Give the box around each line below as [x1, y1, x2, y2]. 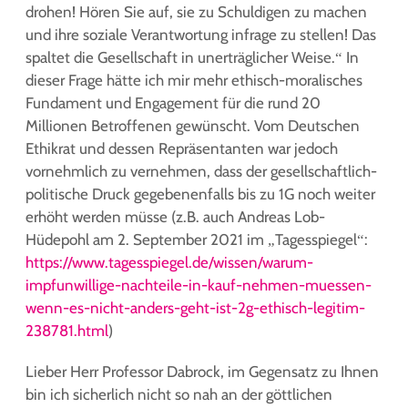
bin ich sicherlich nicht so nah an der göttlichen [25, 386, 332, 403]
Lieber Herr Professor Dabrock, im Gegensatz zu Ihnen [25, 363, 379, 380]
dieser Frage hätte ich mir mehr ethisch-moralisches [25, 72, 362, 88]
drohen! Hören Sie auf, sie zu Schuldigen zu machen [25, 4, 367, 20]
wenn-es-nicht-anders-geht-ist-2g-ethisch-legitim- [25, 300, 365, 316]
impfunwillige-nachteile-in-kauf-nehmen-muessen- [25, 277, 372, 293]
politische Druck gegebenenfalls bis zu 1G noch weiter [25, 186, 375, 202]
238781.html [25, 322, 108, 339]
